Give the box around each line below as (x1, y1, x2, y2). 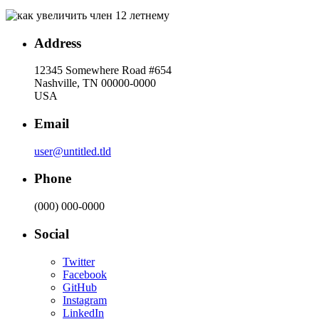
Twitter (63, 255, 95, 268)
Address (34, 35, 81, 51)
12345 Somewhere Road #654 (34, 64, 172, 77)
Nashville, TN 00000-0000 (34, 77, 156, 90)
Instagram (63, 293, 107, 306)
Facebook (63, 268, 107, 281)
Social (34, 226, 69, 241)
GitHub (63, 281, 97, 293)
